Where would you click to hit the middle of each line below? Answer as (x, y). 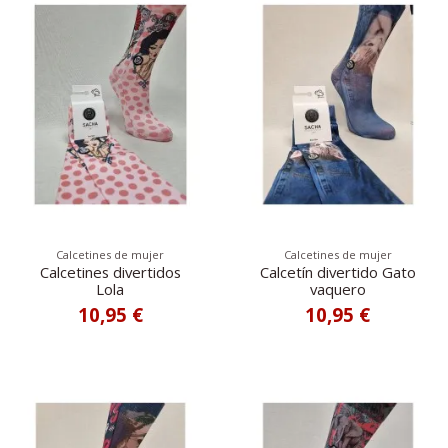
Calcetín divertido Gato (337, 272)
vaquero (337, 289)
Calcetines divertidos (110, 272)
